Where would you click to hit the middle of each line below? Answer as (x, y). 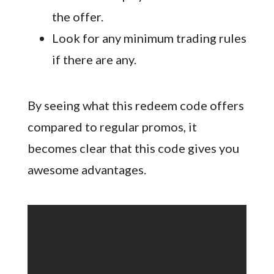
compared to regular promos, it (112, 126)
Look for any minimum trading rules (149, 38)
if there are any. (94, 59)
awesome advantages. (87, 169)
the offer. (77, 16)
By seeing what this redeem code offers (135, 105)
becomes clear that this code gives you (133, 148)
